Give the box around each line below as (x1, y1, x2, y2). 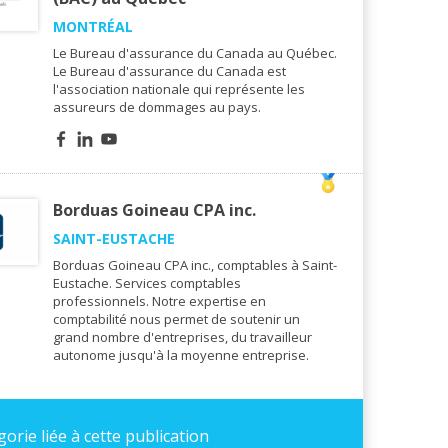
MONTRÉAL (53, 17, 133, 37)
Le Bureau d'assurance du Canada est (53, 62, 286, 81)
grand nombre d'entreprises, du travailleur (53, 328, 312, 347)
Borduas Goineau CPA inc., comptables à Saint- (53, 256, 337, 275)
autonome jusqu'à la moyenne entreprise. (53, 346, 309, 365)
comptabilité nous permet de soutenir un (53, 310, 300, 329)
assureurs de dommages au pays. (53, 98, 261, 117)
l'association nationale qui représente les (53, 80, 305, 99)
